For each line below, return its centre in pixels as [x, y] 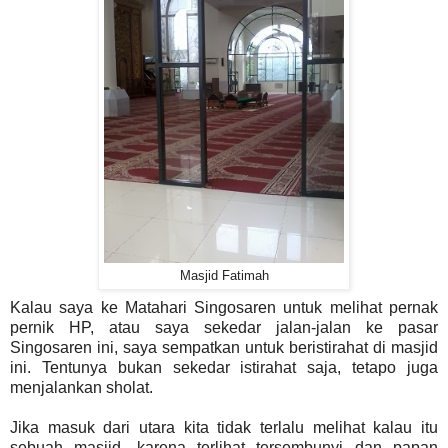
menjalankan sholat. [81, 387]
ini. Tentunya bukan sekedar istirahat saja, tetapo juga [224, 367]
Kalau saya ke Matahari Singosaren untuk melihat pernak [224, 307]
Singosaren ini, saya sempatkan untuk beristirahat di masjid [224, 347]
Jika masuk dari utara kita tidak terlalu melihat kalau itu [224, 427]
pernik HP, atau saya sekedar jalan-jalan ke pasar [224, 327]
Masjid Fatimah [224, 275]
